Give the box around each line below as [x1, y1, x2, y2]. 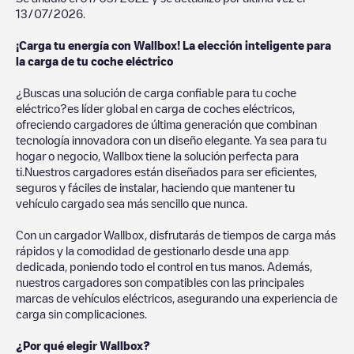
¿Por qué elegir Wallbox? [16, 339, 150, 351]
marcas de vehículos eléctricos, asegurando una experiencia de [16, 292, 337, 303]
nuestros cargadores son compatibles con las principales [16, 276, 304, 288]
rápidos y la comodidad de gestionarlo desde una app [16, 244, 289, 256]
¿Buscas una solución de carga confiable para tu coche [16, 86, 296, 98]
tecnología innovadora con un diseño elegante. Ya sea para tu [16, 134, 326, 145]
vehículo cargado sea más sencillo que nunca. [16, 197, 247, 209]
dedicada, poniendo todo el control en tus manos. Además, [16, 260, 312, 272]
